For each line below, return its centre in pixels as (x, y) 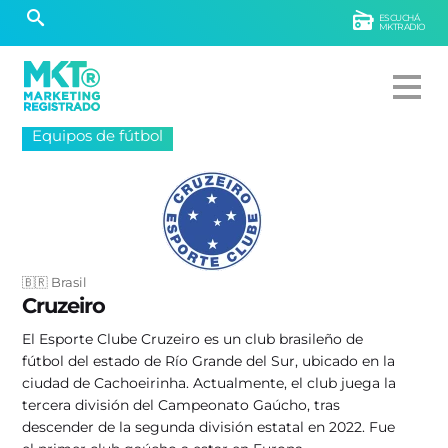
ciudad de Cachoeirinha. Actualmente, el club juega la (209, 383)
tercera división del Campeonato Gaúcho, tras (181, 405)
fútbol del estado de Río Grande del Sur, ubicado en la (209, 361)
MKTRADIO (402, 26)
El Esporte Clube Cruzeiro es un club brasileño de (193, 339)
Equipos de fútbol (98, 135)
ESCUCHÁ (399, 17)
